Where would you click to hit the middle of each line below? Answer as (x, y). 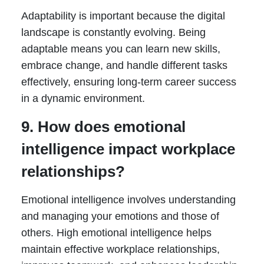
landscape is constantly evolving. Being (113, 33)
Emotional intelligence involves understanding (128, 200)
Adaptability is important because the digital (123, 16)
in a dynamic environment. (83, 99)
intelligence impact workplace (128, 149)
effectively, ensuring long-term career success (128, 82)
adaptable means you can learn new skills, (121, 49)
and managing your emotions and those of (120, 217)
